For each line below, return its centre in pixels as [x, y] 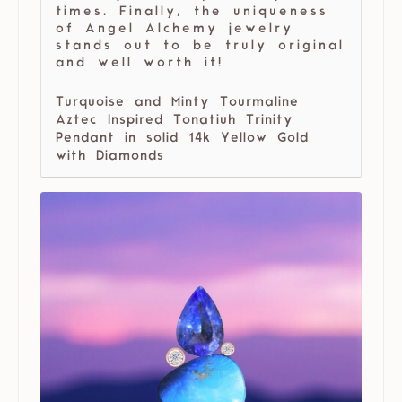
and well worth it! [140, 64]
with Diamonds [110, 157]
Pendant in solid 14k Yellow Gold [182, 139]
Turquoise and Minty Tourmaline [177, 103]
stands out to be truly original [200, 47]
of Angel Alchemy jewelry [175, 30]
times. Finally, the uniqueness [192, 13]
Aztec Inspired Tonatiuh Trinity [175, 121]
